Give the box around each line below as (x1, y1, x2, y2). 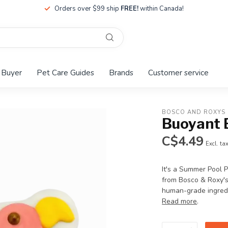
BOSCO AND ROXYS (162, 108, 226, 116)
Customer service (148, 67, 209, 78)
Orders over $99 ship (54, 4, 121, 13)
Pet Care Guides (37, 67, 94, 78)
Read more (162, 196, 197, 206)
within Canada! (138, 4, 184, 13)
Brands (109, 67, 133, 78)
